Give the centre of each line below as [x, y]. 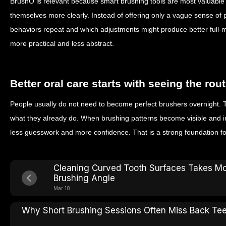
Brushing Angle [84, 178]
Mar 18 [62, 188]
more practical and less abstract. [62, 43]
